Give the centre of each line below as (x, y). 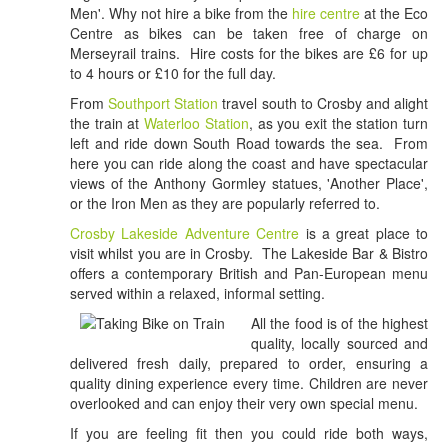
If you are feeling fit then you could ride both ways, (249, 433)
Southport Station (163, 103)
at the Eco (394, 13)
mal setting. (288, 293)
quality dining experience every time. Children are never (249, 383)
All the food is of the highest (339, 323)
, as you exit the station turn (338, 123)
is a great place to (363, 233)
